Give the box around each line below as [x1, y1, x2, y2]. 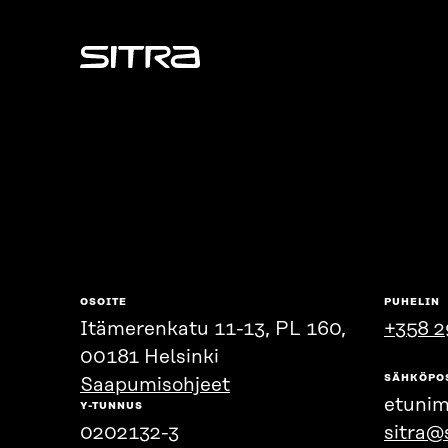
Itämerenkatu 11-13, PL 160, [80, 319, 346, 341]
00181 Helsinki [80, 347, 219, 369]
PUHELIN [384, 296, 440, 309]
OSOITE [80, 296, 127, 309]
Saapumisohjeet [80, 375, 230, 397]
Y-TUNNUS [80, 400, 143, 413]
